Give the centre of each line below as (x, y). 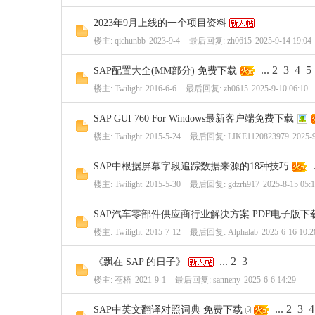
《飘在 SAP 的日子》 (140, 262)
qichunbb (130, 41)
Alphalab (243, 232)
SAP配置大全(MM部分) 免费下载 (165, 71)
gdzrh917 (244, 184)
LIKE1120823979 (258, 136)
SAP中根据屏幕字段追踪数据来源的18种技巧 (191, 166)
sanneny (227, 280)
